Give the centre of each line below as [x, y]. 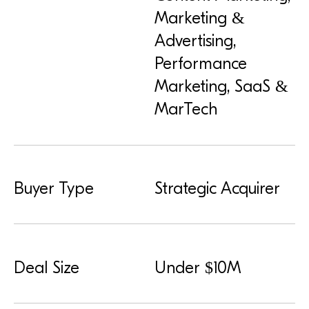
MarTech [186, 109]
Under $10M [198, 267]
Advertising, [195, 41]
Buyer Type [54, 188]
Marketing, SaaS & [221, 87]
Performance [201, 64]
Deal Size [47, 267]
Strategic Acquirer [217, 188]
